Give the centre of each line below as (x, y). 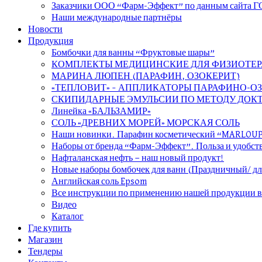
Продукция (51, 42)
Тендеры (45, 252)
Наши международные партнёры (117, 18)
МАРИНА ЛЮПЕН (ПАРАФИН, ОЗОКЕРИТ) (146, 77)
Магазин (45, 240)
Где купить (50, 229)
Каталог (68, 217)
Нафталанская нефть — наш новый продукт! (138, 158)
